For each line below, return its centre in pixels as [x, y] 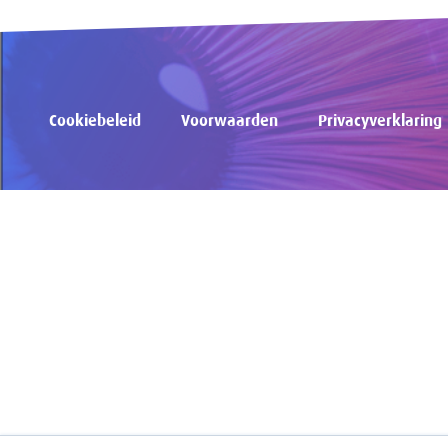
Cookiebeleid [95, 121]
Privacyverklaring [380, 121]
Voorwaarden [229, 121]
